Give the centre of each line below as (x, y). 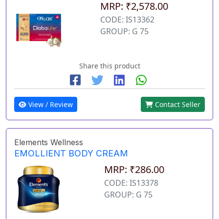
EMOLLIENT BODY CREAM (71, 153)
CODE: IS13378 (131, 183)
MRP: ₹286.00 (134, 170)
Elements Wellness (49, 142)
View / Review (50, 105)
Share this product (109, 66)
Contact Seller (177, 105)
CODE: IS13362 (127, 19)
